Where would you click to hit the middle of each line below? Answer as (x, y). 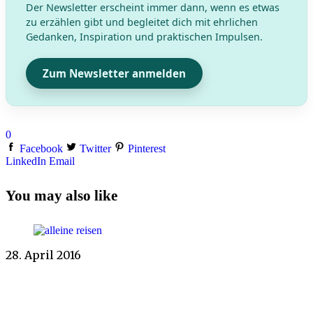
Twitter (95, 149)
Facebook (41, 149)
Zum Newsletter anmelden (114, 74)
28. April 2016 (43, 255)
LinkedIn (26, 161)
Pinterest (147, 149)
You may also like (61, 196)
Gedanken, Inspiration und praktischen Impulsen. (144, 37)
